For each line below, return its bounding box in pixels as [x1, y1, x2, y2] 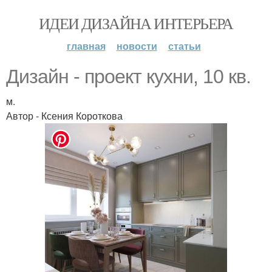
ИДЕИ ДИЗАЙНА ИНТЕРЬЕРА [39, 13, 233, 33]
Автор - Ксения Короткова [6, 109, 123, 123]
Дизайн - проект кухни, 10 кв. [6, 66, 251, 87]
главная [66, 39, 106, 53]
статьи [168, 39, 201, 53]
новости [116, 39, 157, 53]
